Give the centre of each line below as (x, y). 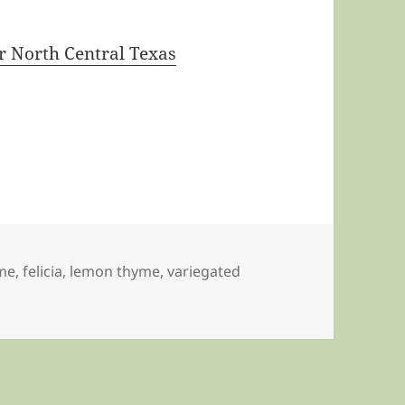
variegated (204, 271)
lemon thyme (115, 271)
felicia (43, 271)
